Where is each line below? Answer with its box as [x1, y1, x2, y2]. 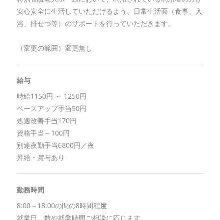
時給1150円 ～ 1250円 [16, 91, 86, 101]
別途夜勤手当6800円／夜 [16, 140, 94, 150]
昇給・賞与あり [16, 152, 65, 162]
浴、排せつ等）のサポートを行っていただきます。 [16, 18, 175, 28]
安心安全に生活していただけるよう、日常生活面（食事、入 [16, 6, 202, 16]
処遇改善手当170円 [16, 115, 77, 125]
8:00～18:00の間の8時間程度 [16, 201, 107, 211]
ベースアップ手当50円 [16, 103, 86, 113]
